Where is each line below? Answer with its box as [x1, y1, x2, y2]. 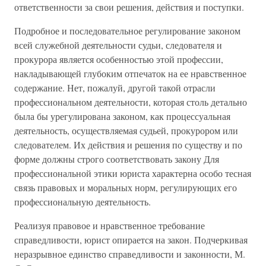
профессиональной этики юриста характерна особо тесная [14, 167, 251, 179]
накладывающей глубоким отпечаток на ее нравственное [14, 67, 246, 80]
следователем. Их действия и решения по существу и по [14, 138, 242, 151]
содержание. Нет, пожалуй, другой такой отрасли [14, 81, 216, 94]
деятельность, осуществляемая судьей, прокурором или [14, 124, 238, 137]
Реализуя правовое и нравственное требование [14, 219, 205, 232]
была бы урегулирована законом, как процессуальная [14, 110, 230, 122]
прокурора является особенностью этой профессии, [14, 53, 223, 65]
